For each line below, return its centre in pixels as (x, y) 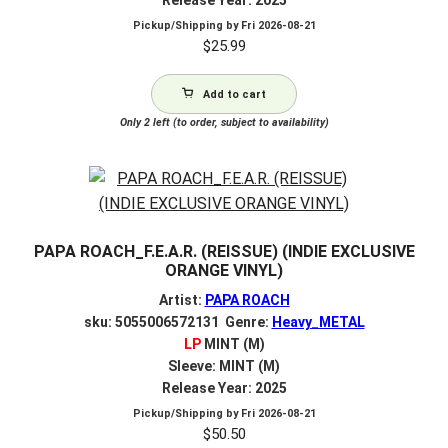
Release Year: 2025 (224, 387)
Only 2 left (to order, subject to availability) (224, 122)
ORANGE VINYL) (224, 271)
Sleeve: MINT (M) (224, 365)
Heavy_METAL (318, 321)
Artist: (181, 299)
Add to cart (234, 94)
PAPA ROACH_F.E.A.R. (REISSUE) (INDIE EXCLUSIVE (224, 252)
